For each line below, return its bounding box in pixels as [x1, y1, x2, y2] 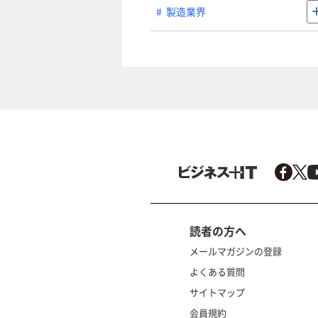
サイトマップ [190, 285, 246, 299]
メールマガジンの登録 [190, 243, 283, 258]
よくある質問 [190, 264, 246, 278]
